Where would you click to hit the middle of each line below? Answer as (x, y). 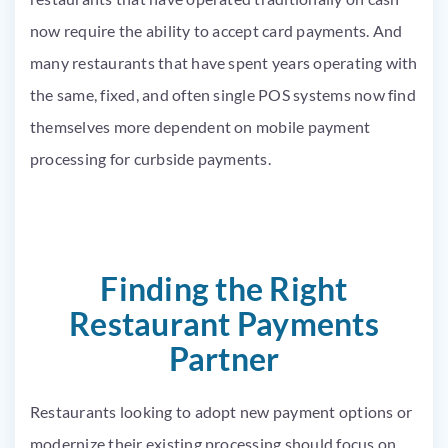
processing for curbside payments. (152, 158)
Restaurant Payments (224, 323)
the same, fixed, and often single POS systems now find (223, 94)
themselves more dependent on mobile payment (200, 126)
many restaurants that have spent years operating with (224, 62)
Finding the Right (224, 288)
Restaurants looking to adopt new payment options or (221, 411)
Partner (224, 358)
